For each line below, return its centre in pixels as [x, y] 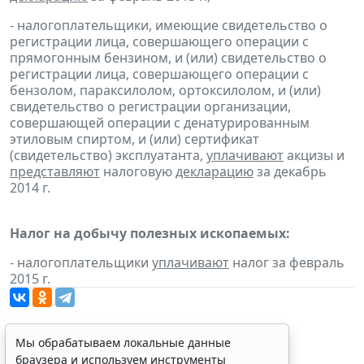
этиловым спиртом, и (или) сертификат [134, 139]
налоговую [138, 171]
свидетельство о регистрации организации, [150, 106]
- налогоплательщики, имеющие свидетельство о [169, 25]
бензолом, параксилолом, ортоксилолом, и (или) [165, 90]
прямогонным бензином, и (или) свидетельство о [168, 57]
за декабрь [290, 171]
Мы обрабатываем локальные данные [123, 342]
